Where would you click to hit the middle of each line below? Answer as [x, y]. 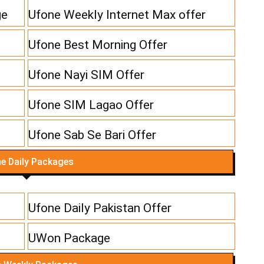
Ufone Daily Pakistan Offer [100, 208]
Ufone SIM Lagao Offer [91, 105]
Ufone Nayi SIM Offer [87, 75]
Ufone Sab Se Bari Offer [93, 135]
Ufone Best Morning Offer [98, 45]
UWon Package [70, 238]
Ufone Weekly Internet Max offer [117, 15]
